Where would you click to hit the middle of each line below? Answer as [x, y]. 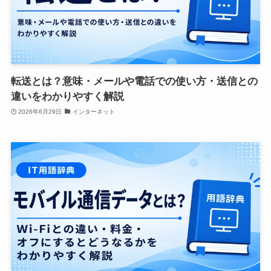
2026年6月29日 [40, 111]
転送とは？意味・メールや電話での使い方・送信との [134, 82]
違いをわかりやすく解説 [67, 97]
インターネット [93, 111]
